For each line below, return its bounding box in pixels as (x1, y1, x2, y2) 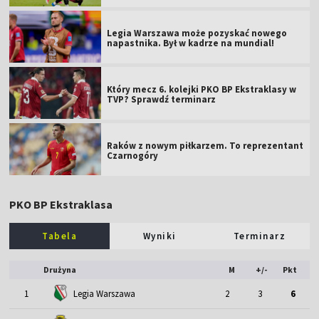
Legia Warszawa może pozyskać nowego (107, 26, 288, 39)
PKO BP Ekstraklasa (9, 197, 113, 211)
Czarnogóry (107, 149, 159, 162)
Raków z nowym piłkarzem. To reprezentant (107, 139, 304, 152)
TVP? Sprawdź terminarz (107, 93, 216, 105)
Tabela (42, 229, 78, 242)
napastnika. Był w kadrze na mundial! (107, 36, 275, 49)
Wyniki (142, 229, 177, 242)
